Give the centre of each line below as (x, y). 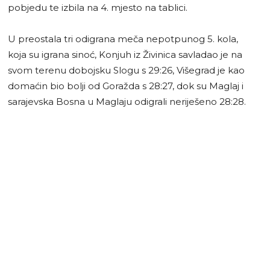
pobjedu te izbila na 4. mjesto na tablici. (98, 7)
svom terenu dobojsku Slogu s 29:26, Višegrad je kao (126, 70)
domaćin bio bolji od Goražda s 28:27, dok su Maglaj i (126, 86)
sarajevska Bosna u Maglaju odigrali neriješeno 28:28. (127, 101)
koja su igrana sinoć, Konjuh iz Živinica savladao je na (125, 54)
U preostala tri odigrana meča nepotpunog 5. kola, (123, 39)
